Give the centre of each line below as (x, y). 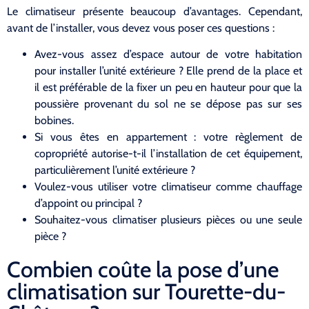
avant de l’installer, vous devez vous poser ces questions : (141, 28)
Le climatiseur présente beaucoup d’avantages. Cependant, (154, 11)
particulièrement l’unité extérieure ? (115, 170)
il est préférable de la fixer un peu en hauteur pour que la (168, 88)
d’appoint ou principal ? (88, 203)
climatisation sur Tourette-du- (146, 292)
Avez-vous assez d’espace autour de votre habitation (168, 54)
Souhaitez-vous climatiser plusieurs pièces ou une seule (168, 220)
